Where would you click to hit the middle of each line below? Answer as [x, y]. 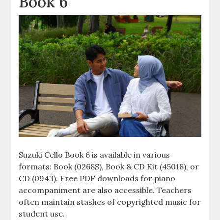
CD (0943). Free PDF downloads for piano [97, 178]
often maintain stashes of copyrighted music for [110, 202]
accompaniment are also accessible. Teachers [105, 190]
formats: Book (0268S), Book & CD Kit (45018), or [109, 166]
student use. [42, 213]
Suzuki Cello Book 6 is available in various [95, 154]
